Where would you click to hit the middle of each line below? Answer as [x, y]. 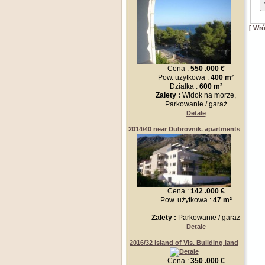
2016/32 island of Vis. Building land [184, 243]
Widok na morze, [209, 95]
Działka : [184, 86]
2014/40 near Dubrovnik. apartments [184, 129]
